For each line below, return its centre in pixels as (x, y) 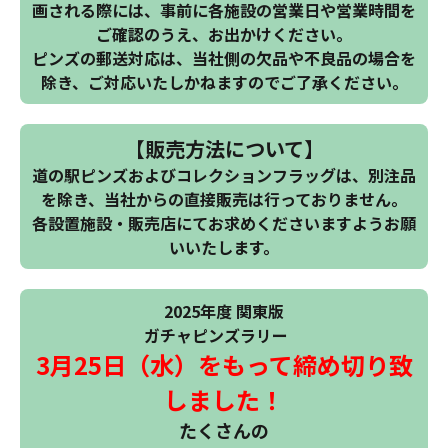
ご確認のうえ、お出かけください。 (224, 34)
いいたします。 (224, 247)
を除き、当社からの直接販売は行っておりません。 (224, 199)
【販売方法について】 (224, 149)
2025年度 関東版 (224, 311)
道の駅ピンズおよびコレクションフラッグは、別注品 (224, 175)
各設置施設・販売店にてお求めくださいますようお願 (224, 223)
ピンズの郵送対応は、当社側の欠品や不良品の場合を (224, 58)
